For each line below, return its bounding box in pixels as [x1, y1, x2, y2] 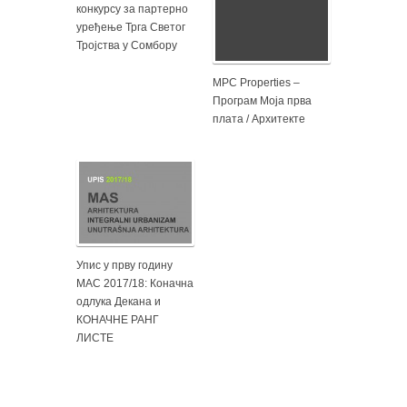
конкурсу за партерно [76, 2, 188, 15]
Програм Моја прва [213, 94, 312, 107]
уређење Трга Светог [76, 20, 185, 34]
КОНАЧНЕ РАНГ [76, 313, 159, 326]
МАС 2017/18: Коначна [76, 276, 194, 290]
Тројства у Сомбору [76, 38, 177, 52]
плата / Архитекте [213, 112, 305, 125]
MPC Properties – [213, 75, 300, 89]
